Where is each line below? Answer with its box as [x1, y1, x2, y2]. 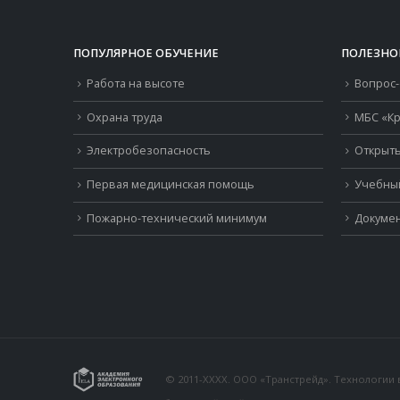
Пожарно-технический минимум [87, 210, 267, 226]
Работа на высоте [87, 76, 185, 91]
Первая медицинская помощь [87, 176, 254, 192]
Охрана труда [87, 109, 162, 125]
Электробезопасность [87, 143, 211, 159]
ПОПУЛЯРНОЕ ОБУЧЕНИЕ [73, 46, 219, 61]
